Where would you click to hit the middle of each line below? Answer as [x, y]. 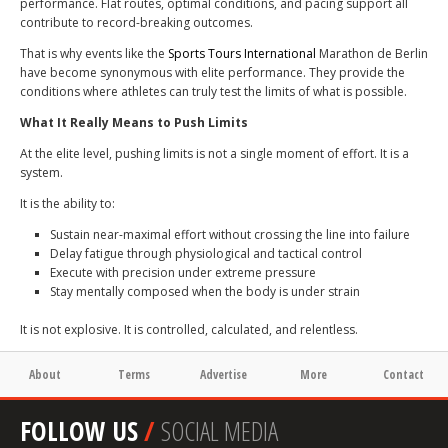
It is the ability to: [67, 203]
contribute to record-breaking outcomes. [136, 22]
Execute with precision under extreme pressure [183, 272]
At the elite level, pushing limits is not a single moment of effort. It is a [214, 153]
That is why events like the [94, 53]
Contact [403, 375]
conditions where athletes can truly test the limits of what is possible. [213, 91]
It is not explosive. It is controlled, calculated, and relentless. [189, 330]
